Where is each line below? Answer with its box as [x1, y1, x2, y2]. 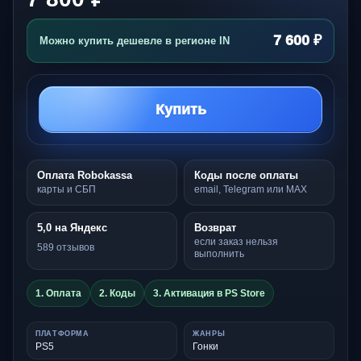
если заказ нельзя [194, 235, 278, 247]
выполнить [194, 247, 244, 259]
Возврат [194, 221, 236, 234]
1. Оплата [35, 287, 81, 299]
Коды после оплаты [194, 168, 298, 181]
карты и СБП [37, 183, 96, 195]
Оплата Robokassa [37, 168, 132, 181]
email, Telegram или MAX [194, 183, 307, 195]
